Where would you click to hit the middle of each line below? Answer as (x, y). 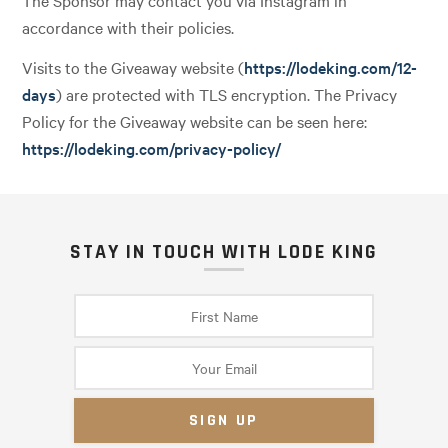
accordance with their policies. (128, 27)
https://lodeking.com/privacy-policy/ (152, 147)
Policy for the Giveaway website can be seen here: (195, 120)
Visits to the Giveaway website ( (133, 66)
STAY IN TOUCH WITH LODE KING (224, 251)
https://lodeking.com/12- (331, 66)
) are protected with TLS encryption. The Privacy (227, 93)
